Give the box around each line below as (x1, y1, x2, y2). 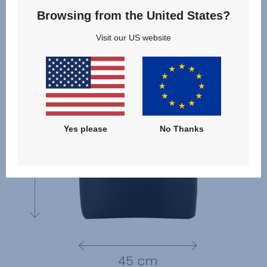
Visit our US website (96, 33, 171, 43)
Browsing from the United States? (37, 9, 230, 23)
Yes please (63, 123, 107, 133)
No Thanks (159, 123, 204, 133)
